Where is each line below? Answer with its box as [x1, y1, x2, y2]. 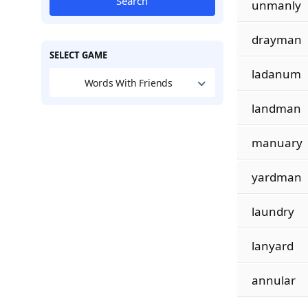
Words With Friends [84, 76, 173, 89]
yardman [251, 169, 302, 185]
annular [251, 272, 296, 288]
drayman [251, 32, 302, 47]
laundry [251, 203, 294, 219]
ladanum [251, 66, 301, 82]
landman [251, 100, 301, 116]
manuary [251, 135, 302, 151]
